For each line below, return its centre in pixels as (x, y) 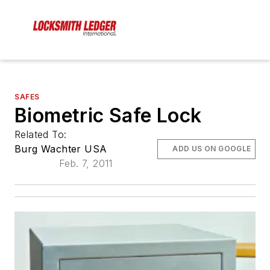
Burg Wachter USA (61, 149)
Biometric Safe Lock (108, 116)
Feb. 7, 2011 (86, 164)
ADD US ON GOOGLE (212, 149)
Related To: (42, 135)
